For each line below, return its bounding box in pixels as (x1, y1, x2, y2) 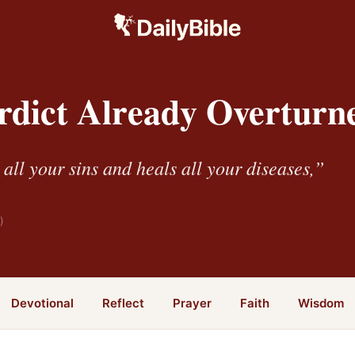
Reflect (102, 295, 144, 311)
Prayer (173, 295, 212, 311)
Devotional (11, 295, 74, 311)
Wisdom (298, 295, 344, 311)
